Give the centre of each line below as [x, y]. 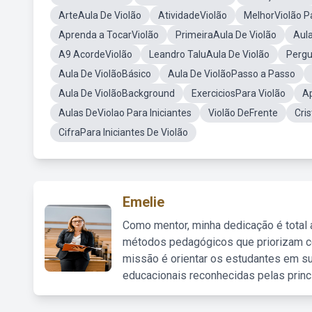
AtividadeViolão [193, 15]
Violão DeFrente [243, 113]
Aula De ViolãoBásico [105, 74]
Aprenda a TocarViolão [109, 35]
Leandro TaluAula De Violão [209, 54]
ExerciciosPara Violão [239, 93]
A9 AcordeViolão [95, 54]
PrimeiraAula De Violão [226, 35]
